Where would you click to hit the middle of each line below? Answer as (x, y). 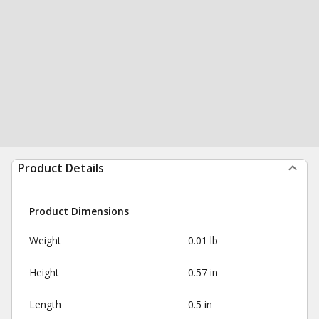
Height (44, 272)
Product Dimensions (79, 211)
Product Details (61, 168)
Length (45, 304)
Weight (45, 240)
